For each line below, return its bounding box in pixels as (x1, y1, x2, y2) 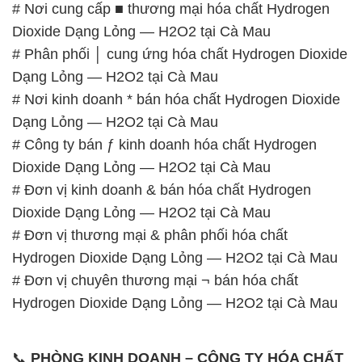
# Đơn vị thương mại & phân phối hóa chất (12, 226, 288, 243)
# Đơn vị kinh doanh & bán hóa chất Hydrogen (12, 181, 311, 198)
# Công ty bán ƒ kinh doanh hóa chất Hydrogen (12, 136, 317, 153)
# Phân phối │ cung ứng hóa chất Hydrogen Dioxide (12, 45, 347, 62)
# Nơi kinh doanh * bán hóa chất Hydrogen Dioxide (12, 90, 340, 107)
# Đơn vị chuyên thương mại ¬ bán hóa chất (12, 271, 298, 288)
